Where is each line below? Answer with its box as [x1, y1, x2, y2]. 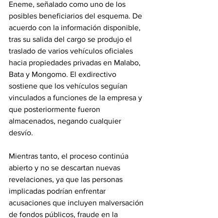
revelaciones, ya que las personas [9, 175, 125, 184]
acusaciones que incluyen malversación [9, 199, 145, 207]
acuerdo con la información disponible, [9, 23, 143, 32]
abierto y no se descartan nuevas [9, 163, 122, 172]
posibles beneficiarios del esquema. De [9, 12, 144, 20]
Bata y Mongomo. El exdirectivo [9, 70, 118, 79]
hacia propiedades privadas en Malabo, [9, 58, 143, 67]
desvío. [9, 128, 35, 137]
